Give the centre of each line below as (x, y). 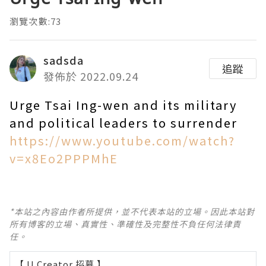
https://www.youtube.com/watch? (122, 141)
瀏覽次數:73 (36, 21)
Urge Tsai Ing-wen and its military (123, 105)
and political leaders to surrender (123, 123)
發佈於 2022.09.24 (91, 76)
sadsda (64, 60)
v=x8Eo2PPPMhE (64, 159)
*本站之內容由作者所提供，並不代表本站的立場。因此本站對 (132, 212)
